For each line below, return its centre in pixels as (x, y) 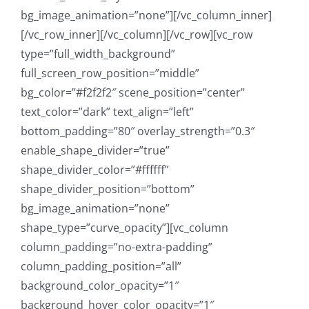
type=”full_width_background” (98, 53)
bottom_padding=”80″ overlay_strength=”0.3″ (138, 131)
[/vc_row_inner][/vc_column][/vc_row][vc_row (137, 34)
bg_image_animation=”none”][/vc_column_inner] (146, 15)
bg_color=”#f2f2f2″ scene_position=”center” (133, 92)
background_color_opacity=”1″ (100, 285)
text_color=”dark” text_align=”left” (107, 111)
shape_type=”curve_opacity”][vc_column (124, 227)
